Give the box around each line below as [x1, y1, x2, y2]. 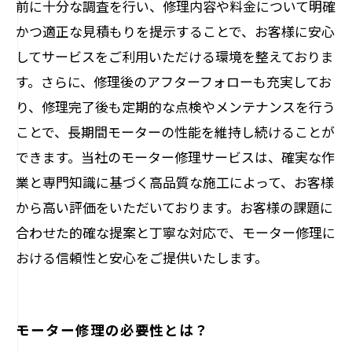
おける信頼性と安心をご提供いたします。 [16, 247, 268, 267]
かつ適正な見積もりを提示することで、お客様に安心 [16, 21, 335, 41]
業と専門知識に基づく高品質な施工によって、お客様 [16, 172, 334, 192]
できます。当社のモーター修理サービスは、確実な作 [16, 147, 335, 167]
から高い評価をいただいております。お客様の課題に [16, 197, 333, 217]
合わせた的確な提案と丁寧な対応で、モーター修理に [16, 222, 335, 242]
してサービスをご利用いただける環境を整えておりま [16, 46, 334, 66]
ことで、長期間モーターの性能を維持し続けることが [16, 122, 335, 141]
